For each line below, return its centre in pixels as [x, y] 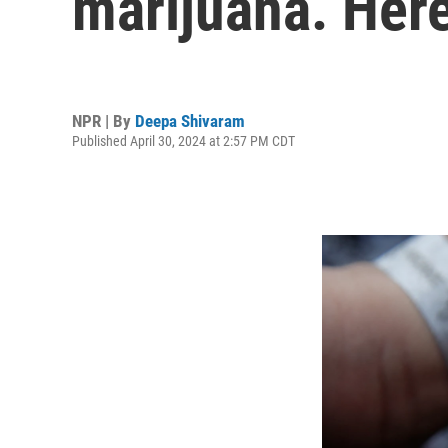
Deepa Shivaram [190, 120]
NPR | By [103, 120]
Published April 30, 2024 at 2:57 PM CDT [183, 140]
